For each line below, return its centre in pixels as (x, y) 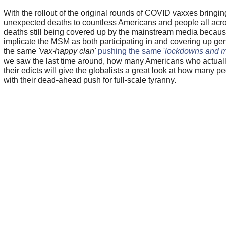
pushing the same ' (131, 51)
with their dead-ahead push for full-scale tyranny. (92, 80)
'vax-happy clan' (67, 51)
